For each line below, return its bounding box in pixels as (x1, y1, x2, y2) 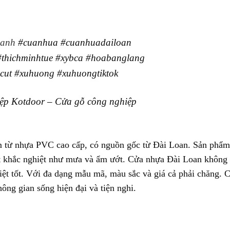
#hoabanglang (85, 52, 145, 63)
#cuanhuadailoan (60, 36, 131, 48)
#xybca (55, 52, 83, 63)
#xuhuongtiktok (56, 67, 118, 79)
